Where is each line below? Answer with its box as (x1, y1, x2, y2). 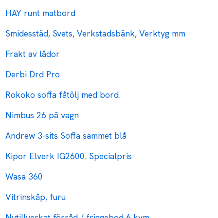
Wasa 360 (5, 171, 43, 182)
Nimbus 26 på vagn (5, 109, 79, 121)
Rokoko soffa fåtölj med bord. (5, 89, 121, 101)
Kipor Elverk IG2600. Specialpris (5, 150, 132, 162)
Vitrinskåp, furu (5, 191, 66, 203)
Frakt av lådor (5, 48, 60, 60)
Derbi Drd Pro (5, 69, 60, 80)
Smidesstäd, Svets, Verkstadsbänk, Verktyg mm (5, 28, 186, 39)
